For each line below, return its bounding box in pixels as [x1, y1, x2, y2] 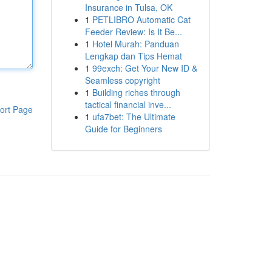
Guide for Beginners [84, 123, 162, 135]
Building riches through [92, 86, 180, 98]
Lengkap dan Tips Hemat [84, 50, 182, 62]
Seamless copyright [84, 74, 160, 86]
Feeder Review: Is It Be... [84, 25, 182, 38]
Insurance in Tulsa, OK [84, 1, 172, 13]
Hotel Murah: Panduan [92, 38, 179, 50]
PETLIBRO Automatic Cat [92, 13, 191, 25]
